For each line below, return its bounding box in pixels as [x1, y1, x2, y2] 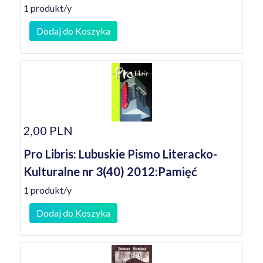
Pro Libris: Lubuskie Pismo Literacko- [23, 147, 217, 161]
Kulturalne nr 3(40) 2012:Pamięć [23, 164, 197, 178]
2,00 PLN [23, 123, 73, 137]
